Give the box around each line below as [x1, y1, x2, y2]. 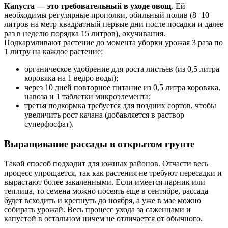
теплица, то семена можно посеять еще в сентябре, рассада [4, 186, 208, 195]
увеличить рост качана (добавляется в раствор [24, 110, 184, 120]
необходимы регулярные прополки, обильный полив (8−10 [4, 11, 209, 20]
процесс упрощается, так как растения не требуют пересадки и [4, 168, 222, 177]
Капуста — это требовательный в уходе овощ [4, 2, 172, 11]
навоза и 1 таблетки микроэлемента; [24, 92, 151, 101]
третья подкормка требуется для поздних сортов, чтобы [24, 101, 216, 110]
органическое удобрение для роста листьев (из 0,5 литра [24, 65, 219, 74]
